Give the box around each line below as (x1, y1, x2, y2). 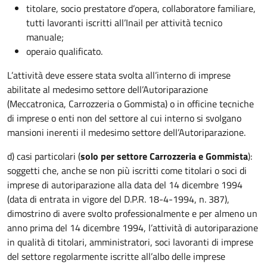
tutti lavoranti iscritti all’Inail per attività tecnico (26, 15, 222, 30)
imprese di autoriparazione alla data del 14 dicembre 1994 (7, 178, 243, 192)
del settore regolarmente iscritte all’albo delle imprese (7, 249, 225, 263)
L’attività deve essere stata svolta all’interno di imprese (7, 68, 231, 82)
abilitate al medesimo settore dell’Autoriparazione (7, 82, 208, 97)
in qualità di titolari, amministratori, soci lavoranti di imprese (7, 235, 253, 249)
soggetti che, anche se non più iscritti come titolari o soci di (7, 163, 247, 178)
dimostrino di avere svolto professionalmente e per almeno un (7, 206, 257, 221)
